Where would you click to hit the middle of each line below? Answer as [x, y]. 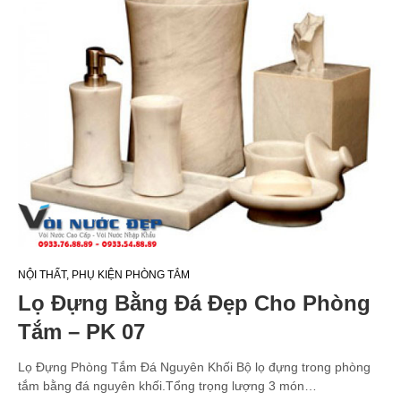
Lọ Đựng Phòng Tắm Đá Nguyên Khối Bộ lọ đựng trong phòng [194, 367]
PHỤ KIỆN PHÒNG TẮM [131, 274]
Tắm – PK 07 [81, 331]
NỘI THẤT [42, 274]
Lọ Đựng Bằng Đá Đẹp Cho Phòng [194, 303]
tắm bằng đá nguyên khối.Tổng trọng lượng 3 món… [167, 385]
